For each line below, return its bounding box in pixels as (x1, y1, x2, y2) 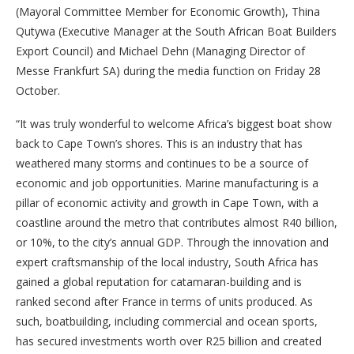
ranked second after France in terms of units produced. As (16, 293, 313, 309)
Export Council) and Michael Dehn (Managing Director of (16, 43, 305, 58)
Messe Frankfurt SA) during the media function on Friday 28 (16, 62, 321, 78)
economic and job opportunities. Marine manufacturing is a (16, 175, 318, 190)
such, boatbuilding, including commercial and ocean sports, (16, 313, 318, 329)
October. (16, 82, 60, 98)
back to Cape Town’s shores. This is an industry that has (16, 135, 303, 151)
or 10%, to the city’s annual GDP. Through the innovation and (16, 234, 329, 250)
